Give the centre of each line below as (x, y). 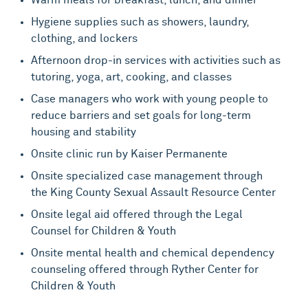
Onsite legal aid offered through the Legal (137, 214)
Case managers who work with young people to (150, 99)
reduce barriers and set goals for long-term (141, 115)
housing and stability (84, 132)
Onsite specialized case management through (147, 176)
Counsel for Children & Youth (104, 231)
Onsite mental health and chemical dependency (153, 253)
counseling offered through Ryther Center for (145, 269)
